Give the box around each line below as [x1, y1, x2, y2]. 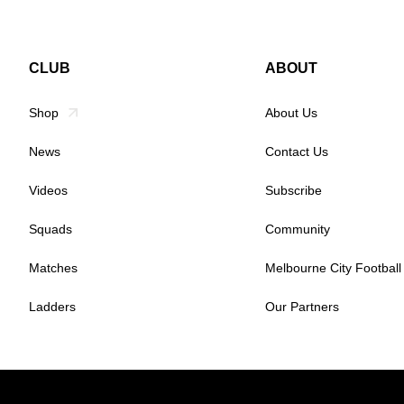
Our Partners [265, 299, 340, 314]
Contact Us [265, 144, 329, 159]
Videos [29, 183, 68, 197]
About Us [265, 106, 318, 120]
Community [265, 222, 331, 236]
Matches [29, 261, 78, 275]
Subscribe [265, 183, 323, 197]
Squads [29, 222, 72, 236]
